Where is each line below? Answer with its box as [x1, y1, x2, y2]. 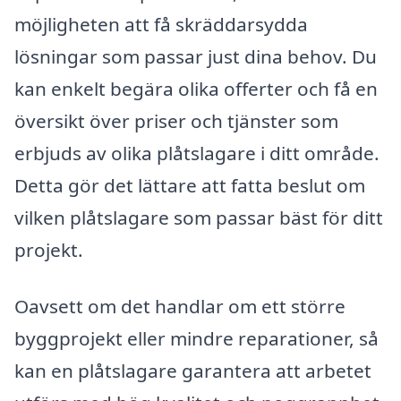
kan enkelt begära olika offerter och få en [14, 75, 378, 101]
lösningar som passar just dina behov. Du [14, 43, 377, 69]
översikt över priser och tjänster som [14, 107, 338, 133]
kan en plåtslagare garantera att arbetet [14, 358, 371, 384]
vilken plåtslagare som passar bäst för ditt [14, 204, 383, 230]
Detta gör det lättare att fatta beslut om [14, 172, 365, 198]
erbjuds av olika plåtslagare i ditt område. [14, 140, 380, 166]
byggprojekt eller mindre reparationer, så [14, 326, 379, 352]
